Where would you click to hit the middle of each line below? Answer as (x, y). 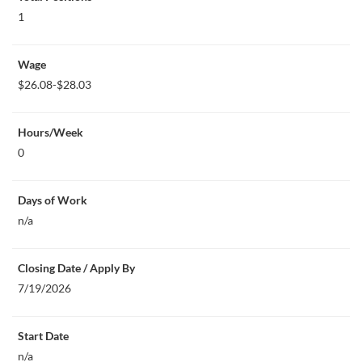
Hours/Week (51, 132)
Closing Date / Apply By (76, 268)
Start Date (43, 336)
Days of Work (53, 200)
